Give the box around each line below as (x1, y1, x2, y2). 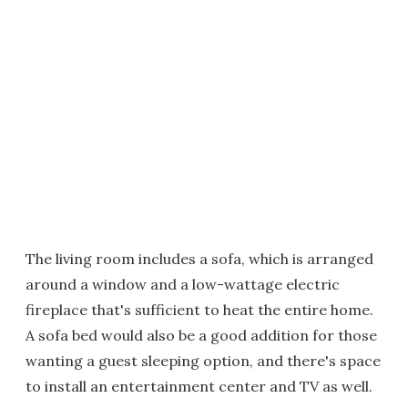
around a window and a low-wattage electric (25, 275, 340, 293)
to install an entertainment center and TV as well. (25, 377, 372, 395)
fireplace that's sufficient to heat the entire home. (25, 301, 373, 319)
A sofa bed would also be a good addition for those (25, 326, 377, 344)
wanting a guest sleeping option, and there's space (25, 352, 381, 370)
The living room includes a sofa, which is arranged (25, 250, 373, 268)
